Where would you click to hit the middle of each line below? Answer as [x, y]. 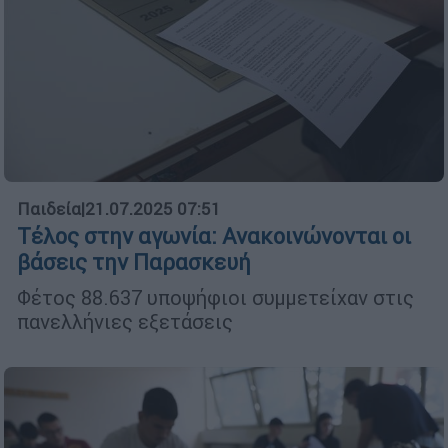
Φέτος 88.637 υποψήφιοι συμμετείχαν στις [215, 297]
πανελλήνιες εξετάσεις [125, 321]
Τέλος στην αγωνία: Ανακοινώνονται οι [214, 236]
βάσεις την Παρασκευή [134, 262]
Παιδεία [49, 208]
